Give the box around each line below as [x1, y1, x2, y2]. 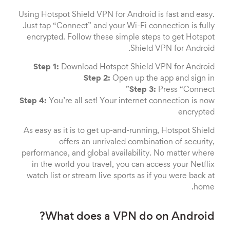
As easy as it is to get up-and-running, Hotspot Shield [24, 127, 215, 135]
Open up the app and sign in [110, 75, 215, 82]
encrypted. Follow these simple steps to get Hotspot [27, 34, 215, 41]
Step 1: [33, 64, 59, 71]
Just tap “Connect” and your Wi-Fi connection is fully [23, 23, 215, 30]
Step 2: [84, 75, 110, 82]
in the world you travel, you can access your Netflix [32, 161, 215, 168]
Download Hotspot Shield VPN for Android [59, 64, 215, 71]
